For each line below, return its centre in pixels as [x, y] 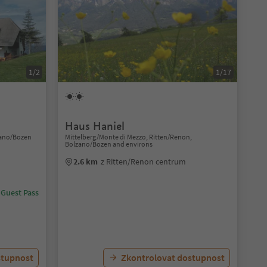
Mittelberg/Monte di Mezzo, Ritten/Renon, [128, 137]
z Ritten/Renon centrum [143, 162]
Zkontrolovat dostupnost [173, 257]
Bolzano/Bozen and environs [108, 144]
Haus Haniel [94, 126]
